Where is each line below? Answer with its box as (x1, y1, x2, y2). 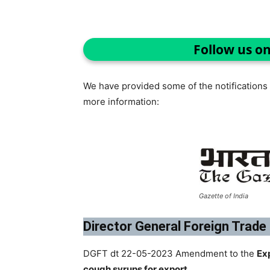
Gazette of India (198, 191, 248, 200)
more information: (83, 95, 159, 107)
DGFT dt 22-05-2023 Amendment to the (83, 247, 257, 259)
